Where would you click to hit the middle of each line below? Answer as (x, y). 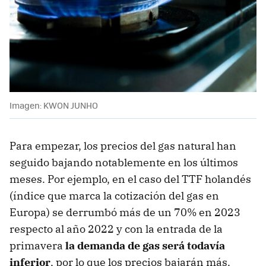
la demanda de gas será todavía (145, 246)
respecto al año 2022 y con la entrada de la (116, 229)
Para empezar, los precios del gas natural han (123, 146)
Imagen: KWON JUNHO (54, 105)
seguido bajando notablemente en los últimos (124, 163)
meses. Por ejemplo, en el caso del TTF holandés (130, 179)
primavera (37, 246)
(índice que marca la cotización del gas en (114, 196)
